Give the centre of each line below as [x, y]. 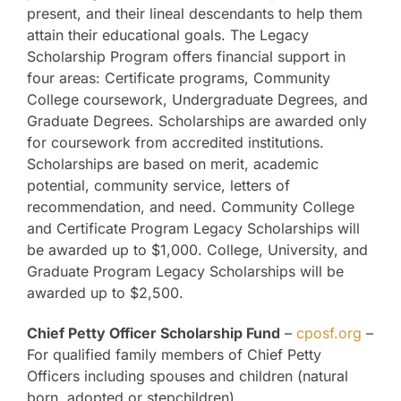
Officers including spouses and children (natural [188, 376]
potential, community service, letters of [158, 186]
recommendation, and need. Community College [191, 207]
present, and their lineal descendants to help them [195, 14]
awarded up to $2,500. [105, 293]
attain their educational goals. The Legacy [168, 35]
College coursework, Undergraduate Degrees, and [197, 100]
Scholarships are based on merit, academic [173, 164]
